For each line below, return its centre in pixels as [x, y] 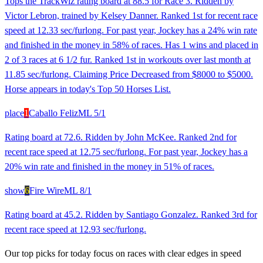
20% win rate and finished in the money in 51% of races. [109, 167]
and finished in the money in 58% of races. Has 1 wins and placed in [131, 45]
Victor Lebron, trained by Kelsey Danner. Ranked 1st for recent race [131, 16]
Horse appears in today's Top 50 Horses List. [88, 89]
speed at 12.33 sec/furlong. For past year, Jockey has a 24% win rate [131, 31]
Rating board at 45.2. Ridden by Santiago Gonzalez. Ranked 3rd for [131, 215]
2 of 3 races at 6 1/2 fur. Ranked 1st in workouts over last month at [128, 60]
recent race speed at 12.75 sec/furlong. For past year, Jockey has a [126, 152]
